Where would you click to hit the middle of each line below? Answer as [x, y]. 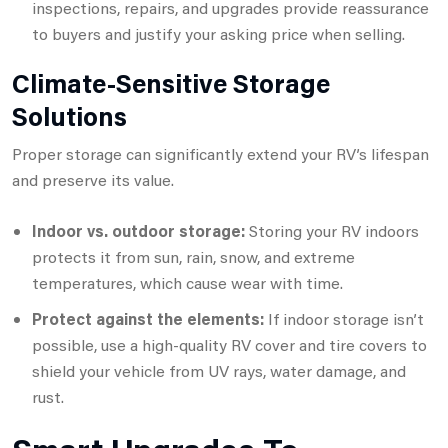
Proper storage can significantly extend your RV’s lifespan [220, 153]
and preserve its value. [93, 179]
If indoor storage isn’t [344, 318]
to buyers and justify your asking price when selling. [218, 33]
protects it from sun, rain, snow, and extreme [193, 256]
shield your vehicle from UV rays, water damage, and [219, 370]
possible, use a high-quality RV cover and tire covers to [229, 344]
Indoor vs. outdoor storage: [138, 230]
